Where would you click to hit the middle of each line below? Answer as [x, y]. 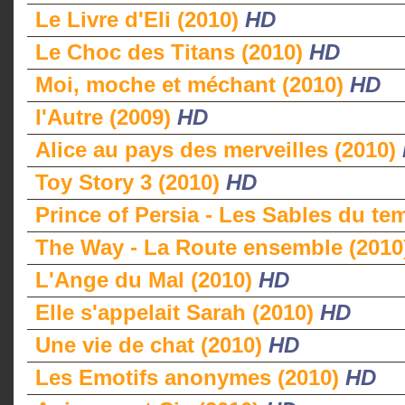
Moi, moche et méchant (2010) [193, 85]
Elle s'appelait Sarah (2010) [178, 312]
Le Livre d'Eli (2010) [140, 19]
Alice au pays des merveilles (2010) [219, 150]
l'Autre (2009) [106, 117]
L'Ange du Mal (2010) [147, 280]
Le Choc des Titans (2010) [172, 52]
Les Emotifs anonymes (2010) [190, 377]
